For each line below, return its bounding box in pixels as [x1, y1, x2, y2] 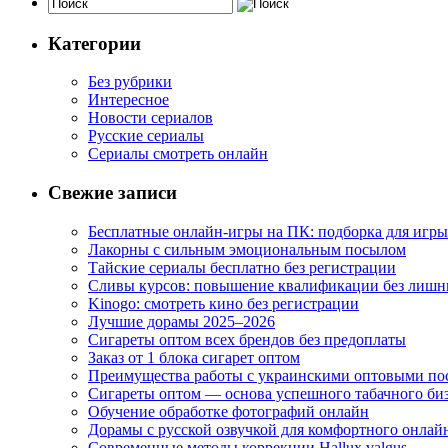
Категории [48, 32, 141, 54]
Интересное [88, 91, 169, 109]
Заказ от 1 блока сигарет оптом [88, 348, 300, 366]
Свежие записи [48, 181, 177, 203]
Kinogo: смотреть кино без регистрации [88, 294, 359, 312]
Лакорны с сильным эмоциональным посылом [88, 240, 406, 258]
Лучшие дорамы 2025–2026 [88, 312, 275, 330]
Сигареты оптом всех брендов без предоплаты [88, 330, 406, 348]
